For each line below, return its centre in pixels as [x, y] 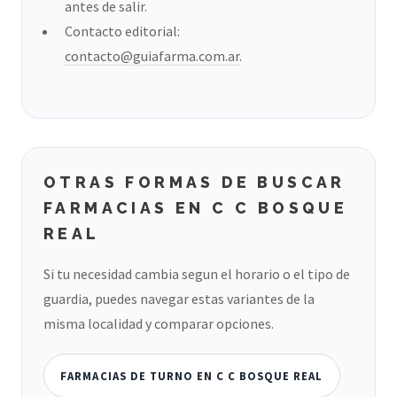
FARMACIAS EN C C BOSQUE [196, 207]
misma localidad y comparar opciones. [159, 324]
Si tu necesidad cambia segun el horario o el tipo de [197, 274]
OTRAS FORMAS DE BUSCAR [195, 182]
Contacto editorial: [122, 31]
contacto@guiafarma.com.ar [152, 55]
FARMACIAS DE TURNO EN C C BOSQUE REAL [192, 375]
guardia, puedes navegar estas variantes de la [179, 299]
